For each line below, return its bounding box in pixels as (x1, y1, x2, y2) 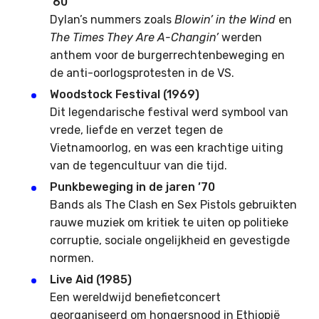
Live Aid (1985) (50, 272, 132, 286)
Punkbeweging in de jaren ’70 (50, 179, 215, 194)
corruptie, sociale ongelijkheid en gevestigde (50, 233, 290, 247)
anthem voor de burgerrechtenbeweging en (50, 48, 285, 62)
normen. (50, 251, 94, 265)
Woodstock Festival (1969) (50, 87, 199, 101)
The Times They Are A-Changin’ (50, 30, 219, 44)
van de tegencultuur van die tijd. (50, 158, 227, 172)
